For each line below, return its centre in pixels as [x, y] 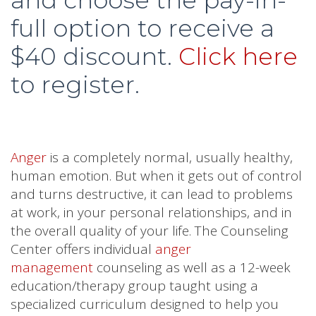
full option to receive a [142, 28]
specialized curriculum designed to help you [145, 304]
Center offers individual [81, 249]
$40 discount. [95, 56]
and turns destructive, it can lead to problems [152, 194]
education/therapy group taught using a [134, 285]
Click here [238, 56]
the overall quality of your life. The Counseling [150, 230]
